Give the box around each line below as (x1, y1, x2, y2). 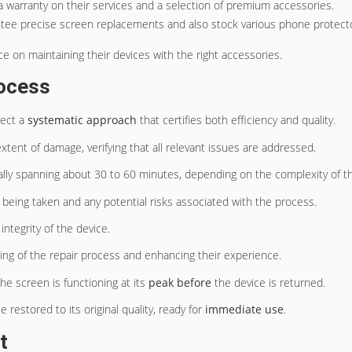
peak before (148, 274, 211, 290)
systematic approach (27, 112, 137, 128)
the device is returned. (211, 274, 325, 290)
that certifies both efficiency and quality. (137, 112, 335, 128)
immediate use (205, 302, 284, 317)
